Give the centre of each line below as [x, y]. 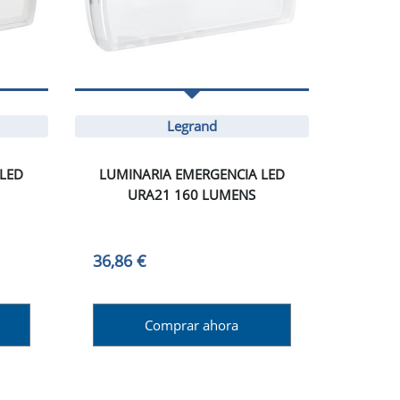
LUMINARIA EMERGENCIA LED [192, 175]
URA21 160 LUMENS [192, 195]
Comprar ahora [192, 325]
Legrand [192, 126]
